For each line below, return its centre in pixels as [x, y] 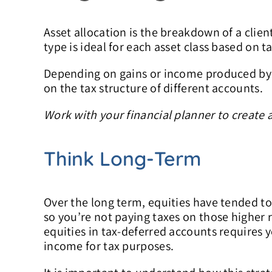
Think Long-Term [122, 158]
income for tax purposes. [109, 246]
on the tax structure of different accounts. [153, 88]
